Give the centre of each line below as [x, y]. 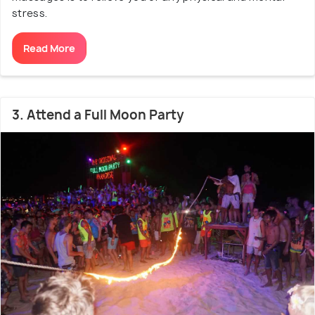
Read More [49, 48]
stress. [30, 13]
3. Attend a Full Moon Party [98, 115]
